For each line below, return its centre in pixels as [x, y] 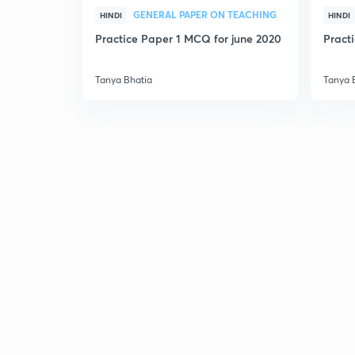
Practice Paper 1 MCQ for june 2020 [188, 38]
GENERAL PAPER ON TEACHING [205, 14]
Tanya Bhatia [124, 80]
